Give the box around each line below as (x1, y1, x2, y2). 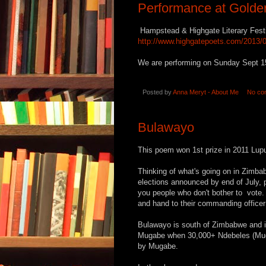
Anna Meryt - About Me (173, 88, 239, 96)
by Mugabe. (138, 242, 178, 251)
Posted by (142, 88, 173, 96)
